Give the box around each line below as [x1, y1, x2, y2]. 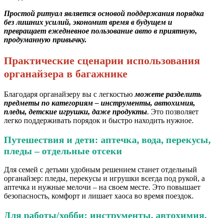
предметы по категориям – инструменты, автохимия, [4, 98, 195, 107]
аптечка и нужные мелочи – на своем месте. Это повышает [4, 183, 200, 192]
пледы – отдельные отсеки [4, 145, 122, 156]
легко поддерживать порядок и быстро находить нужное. [4, 116, 194, 125]
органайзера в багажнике [4, 68, 127, 80]
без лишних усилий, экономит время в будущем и [4, 18, 172, 27]
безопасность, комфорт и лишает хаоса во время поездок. [4, 192, 194, 200]
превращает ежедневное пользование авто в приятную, [4, 27, 197, 36]
